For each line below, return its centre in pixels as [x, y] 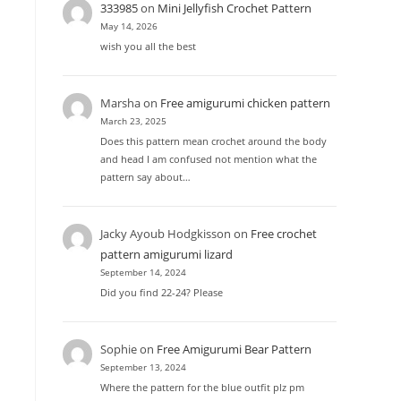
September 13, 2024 [144, 368]
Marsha [121, 103]
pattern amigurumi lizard [167, 255]
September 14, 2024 [144, 273]
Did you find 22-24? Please [162, 293]
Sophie [119, 350]
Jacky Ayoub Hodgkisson [166, 234]
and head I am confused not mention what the [209, 159]
